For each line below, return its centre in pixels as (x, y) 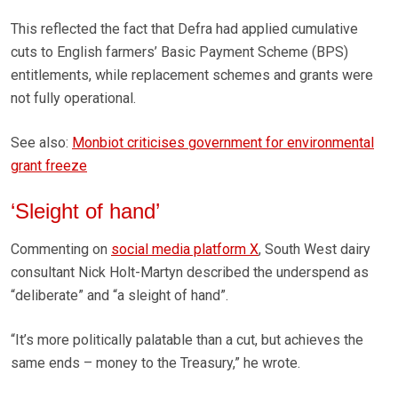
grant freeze (49, 166)
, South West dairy (314, 250)
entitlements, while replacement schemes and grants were (192, 76)
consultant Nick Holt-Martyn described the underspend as (190, 273)
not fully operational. (73, 99)
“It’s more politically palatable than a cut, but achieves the (187, 340)
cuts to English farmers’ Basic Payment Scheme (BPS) (179, 52)
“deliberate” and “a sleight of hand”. (119, 296)
